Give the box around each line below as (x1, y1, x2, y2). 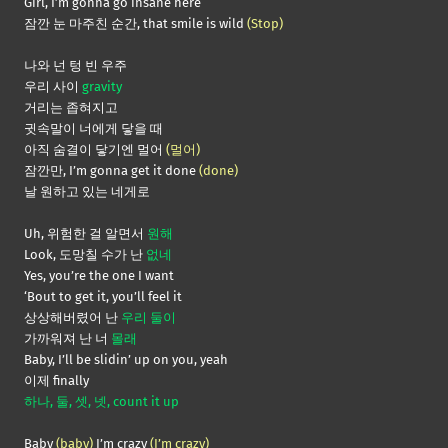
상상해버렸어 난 (24, 310, 121, 326)
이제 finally (24, 373, 89, 389)
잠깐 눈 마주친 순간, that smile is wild (24, 16, 247, 32)
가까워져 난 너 (24, 331, 111, 347)
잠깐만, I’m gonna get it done (24, 163, 199, 179)
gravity (82, 79, 122, 95)
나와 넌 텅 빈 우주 (24, 58, 127, 74)
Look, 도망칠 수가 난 (24, 247, 146, 263)
